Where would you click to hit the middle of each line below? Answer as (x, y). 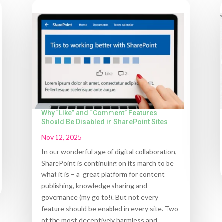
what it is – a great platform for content (103, 174)
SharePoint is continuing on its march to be (107, 163)
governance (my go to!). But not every (99, 197)
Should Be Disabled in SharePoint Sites (104, 122)
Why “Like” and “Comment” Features (99, 113)
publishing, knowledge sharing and (94, 185)
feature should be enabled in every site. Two (110, 208)
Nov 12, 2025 (61, 137)
